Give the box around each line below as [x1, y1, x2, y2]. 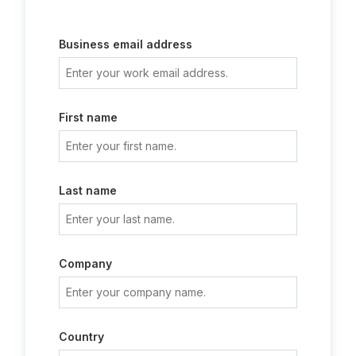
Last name [59, 184, 117, 197]
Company [59, 257, 112, 270]
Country [59, 330, 104, 343]
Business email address [59, 37, 192, 51]
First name [59, 110, 118, 124]
